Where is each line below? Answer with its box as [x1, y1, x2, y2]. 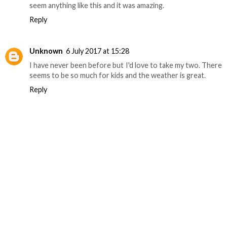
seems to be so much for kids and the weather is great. [29, 70, 206, 80]
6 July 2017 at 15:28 [66, 46, 129, 55]
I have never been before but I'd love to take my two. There [29, 60, 222, 69]
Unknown [29, 46, 63, 55]
